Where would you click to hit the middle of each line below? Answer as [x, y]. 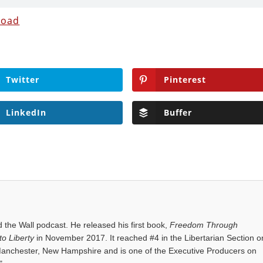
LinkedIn [26, 112]
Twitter [22, 79]
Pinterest [185, 79]
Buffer [178, 112]
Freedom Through [204, 225]
